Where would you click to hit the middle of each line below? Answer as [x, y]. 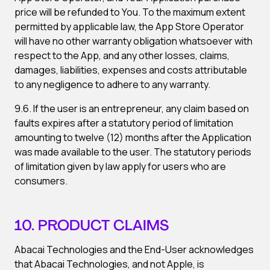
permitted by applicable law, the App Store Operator [129, 27]
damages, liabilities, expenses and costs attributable [131, 70]
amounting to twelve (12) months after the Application [133, 137]
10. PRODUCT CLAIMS [92, 227]
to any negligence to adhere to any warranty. [112, 84]
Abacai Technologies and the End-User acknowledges [134, 250]
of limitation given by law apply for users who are [120, 166]
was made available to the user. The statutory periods [133, 152]
